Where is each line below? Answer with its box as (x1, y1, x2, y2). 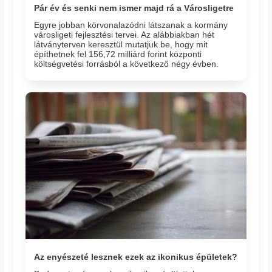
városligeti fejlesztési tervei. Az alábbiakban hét (34, 30, 215, 39)
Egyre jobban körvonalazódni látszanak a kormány (34, 20, 228, 30)
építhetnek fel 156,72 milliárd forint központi (34, 49, 202, 59)
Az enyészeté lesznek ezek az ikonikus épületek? (34, 253, 238, 262)
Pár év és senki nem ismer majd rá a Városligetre (34, 4, 234, 13)
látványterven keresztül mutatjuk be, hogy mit (34, 39, 208, 49)
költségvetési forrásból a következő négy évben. (34, 59, 219, 69)
